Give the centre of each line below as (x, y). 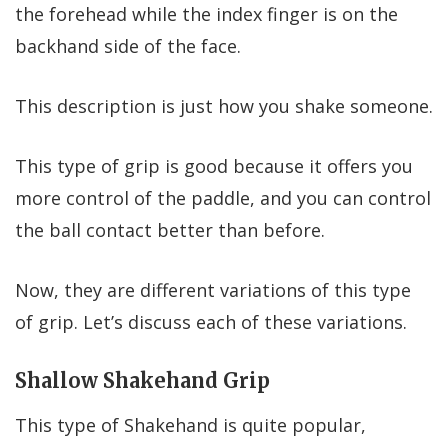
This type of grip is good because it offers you (214, 165)
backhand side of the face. (128, 45)
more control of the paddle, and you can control (223, 197)
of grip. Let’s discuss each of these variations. (211, 321)
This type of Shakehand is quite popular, (190, 424)
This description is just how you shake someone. (224, 105)
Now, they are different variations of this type (213, 289)
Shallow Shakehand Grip (142, 380)
